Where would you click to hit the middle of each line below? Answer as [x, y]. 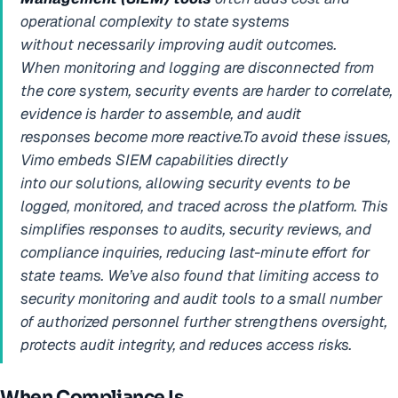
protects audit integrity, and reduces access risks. [186, 345]
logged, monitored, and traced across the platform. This [204, 207]
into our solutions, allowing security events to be [185, 183]
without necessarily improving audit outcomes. [179, 45]
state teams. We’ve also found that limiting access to [199, 276]
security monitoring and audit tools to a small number [201, 299]
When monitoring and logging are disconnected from [197, 68]
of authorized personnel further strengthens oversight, [204, 322]
